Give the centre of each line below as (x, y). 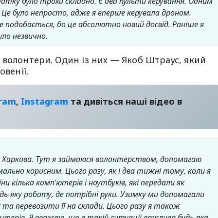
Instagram (44, 101)
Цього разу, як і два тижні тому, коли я (138, 171)
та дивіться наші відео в (125, 101)
